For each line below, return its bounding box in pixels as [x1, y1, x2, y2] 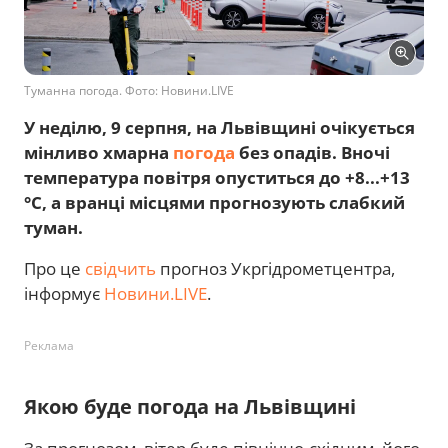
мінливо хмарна [24, 140, 173, 164]
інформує [24, 281, 104, 305]
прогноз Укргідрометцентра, [156, 256, 395, 280]
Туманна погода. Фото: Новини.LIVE [24, 81, 234, 99]
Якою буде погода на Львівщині [24, 392, 356, 420]
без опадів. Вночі [235, 140, 390, 164]
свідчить [85, 256, 156, 280]
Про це [24, 256, 85, 280]
